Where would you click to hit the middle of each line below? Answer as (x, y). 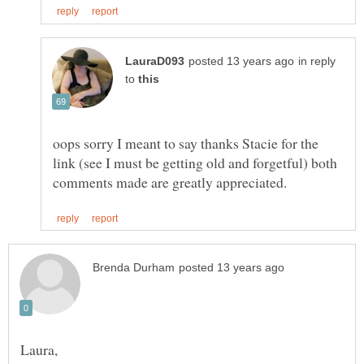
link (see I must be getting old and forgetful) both (195, 162)
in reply (317, 61)
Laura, (41, 350)
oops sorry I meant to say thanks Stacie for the (186, 143)
